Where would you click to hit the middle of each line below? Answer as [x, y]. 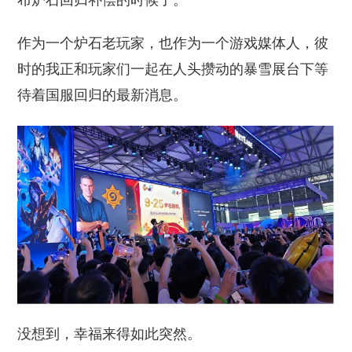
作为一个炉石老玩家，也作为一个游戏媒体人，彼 [173, 44]
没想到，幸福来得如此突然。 [110, 334]
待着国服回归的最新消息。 [103, 95]
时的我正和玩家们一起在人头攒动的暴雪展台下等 [173, 70]
